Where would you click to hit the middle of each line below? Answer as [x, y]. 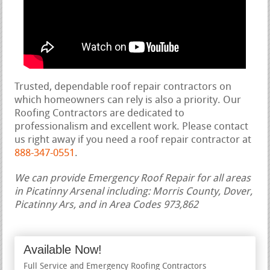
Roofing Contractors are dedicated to [100, 114]
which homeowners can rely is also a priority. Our [128, 101]
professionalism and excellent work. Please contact [132, 127]
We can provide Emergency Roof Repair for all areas [133, 179]
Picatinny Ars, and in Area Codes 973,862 [107, 206]
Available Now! [63, 250]
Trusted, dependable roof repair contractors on [123, 87]
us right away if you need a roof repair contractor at [133, 140]
